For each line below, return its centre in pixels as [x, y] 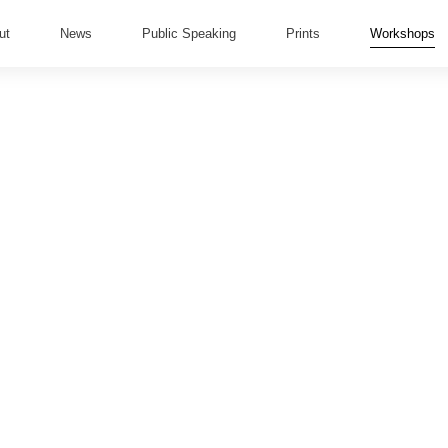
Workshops [402, 33]
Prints [303, 33]
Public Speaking [189, 33]
